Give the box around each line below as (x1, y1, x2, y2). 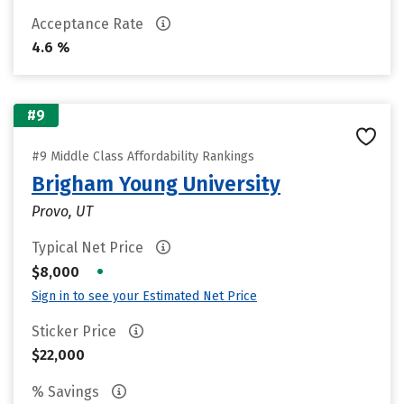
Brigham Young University (32, 171, 280, 197)
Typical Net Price (32, 239, 147, 256)
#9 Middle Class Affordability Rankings (32, 149, 254, 164)
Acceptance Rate (32, 15, 147, 32)
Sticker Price (32, 323, 120, 340)
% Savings (32, 383, 103, 400)
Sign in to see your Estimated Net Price (32, 289, 257, 304)
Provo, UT (32, 203, 93, 220)
